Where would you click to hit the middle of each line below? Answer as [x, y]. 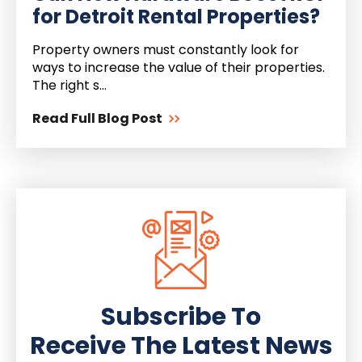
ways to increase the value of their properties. [179, 68]
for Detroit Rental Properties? [176, 17]
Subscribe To [181, 316]
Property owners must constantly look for [166, 50]
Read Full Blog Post [97, 119]
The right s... [69, 86]
